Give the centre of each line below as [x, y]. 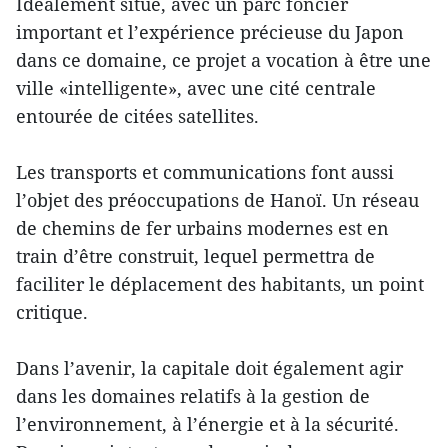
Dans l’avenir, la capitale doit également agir [209, 367]
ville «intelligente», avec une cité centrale [196, 87]
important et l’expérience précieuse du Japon [210, 31]
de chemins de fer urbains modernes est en [202, 227]
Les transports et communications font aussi [205, 171]
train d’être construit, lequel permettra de [195, 255]
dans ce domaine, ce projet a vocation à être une [223, 59]
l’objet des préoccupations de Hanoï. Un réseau [217, 199]
